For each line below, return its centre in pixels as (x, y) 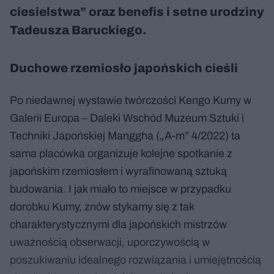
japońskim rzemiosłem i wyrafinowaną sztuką (118, 171)
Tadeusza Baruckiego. (78, 30)
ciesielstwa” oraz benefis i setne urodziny (137, 12)
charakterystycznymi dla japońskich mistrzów (118, 224)
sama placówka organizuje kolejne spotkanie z (121, 154)
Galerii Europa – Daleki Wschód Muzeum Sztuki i (127, 118)
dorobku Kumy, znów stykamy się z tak (102, 207)
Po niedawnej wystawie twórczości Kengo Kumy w (131, 100)
